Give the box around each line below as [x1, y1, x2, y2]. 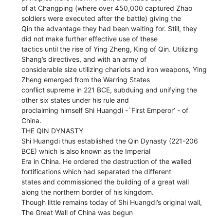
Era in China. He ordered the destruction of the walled [21, 157, 192, 165]
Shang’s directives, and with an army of [21, 54, 147, 63]
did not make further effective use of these [21, 34, 158, 43]
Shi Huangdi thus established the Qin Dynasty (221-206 [21, 136, 199, 145]
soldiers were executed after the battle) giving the [21, 14, 182, 22]
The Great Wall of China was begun [21, 208, 133, 217]
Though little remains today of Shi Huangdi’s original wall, [21, 198, 202, 206]
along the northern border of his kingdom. [21, 187, 154, 196]
